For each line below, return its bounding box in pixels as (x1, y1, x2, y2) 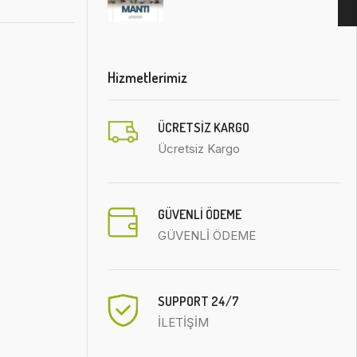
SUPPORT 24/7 (158, 292, 239, 309)
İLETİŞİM (158, 314, 209, 330)
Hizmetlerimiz (108, 68, 187, 86)
